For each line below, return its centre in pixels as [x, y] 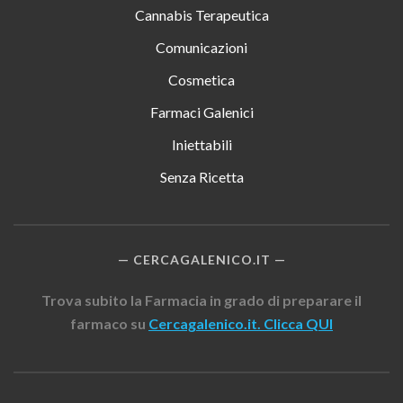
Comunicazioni [201, 47]
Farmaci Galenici [201, 112]
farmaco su [109, 323]
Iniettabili [201, 144]
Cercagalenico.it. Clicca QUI [241, 323]
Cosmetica [201, 79]
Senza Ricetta [201, 176]
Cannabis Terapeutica [201, 14]
